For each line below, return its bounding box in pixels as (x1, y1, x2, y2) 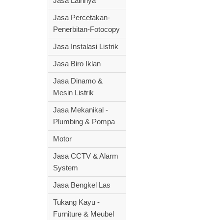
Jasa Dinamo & (53, 77, 103, 85)
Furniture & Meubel (53, 210, 114, 218)
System (53, 164, 78, 172)
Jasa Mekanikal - (53, 106, 108, 114)
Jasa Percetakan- (53, 13, 110, 22)
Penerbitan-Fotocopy (53, 25, 120, 33)
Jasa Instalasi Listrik (53, 42, 118, 51)
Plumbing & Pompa (53, 117, 115, 126)
